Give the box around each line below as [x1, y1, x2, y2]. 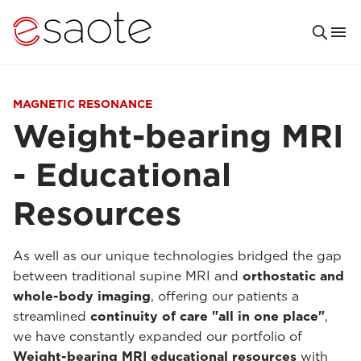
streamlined [13, 309, 90, 324]
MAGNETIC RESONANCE [13, 98, 152, 110]
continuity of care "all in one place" [90, 309, 325, 324]
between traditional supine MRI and [13, 268, 243, 284]
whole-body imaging [13, 288, 151, 304]
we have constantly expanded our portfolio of [13, 329, 302, 344]
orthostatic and [243, 268, 344, 284]
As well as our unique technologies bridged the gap [13, 248, 342, 263]
